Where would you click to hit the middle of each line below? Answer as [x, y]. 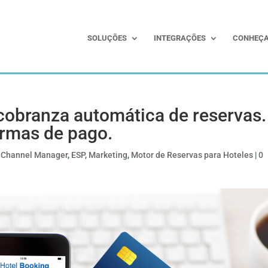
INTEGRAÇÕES [180, 38]
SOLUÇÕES [107, 38]
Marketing [108, 155]
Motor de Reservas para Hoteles [192, 155]
